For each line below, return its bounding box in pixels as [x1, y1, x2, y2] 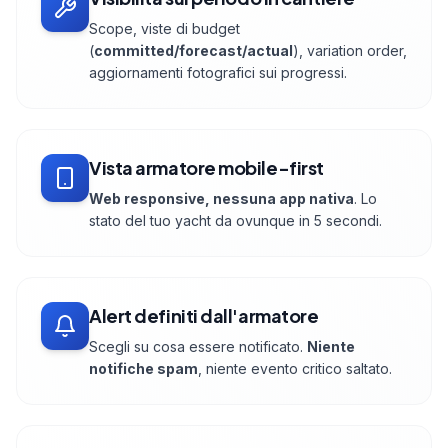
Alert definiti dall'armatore [89, 304, 319, 328]
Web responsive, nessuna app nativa [89, 190, 354, 208]
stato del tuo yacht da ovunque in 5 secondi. [89, 212, 382, 230]
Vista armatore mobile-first [89, 156, 324, 180]
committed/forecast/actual [94, 42, 293, 60]
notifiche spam [89, 360, 198, 378]
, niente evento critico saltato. [198, 360, 392, 378]
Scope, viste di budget [89, 20, 240, 38]
